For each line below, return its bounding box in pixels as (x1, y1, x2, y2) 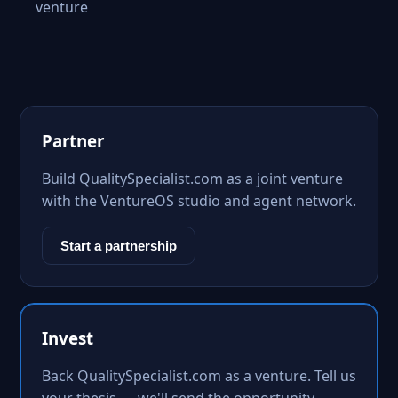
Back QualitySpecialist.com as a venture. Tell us (42, 366, 356, 386)
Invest (42, 327, 93, 349)
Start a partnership (60, 238, 177, 253)
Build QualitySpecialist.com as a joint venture (42, 169, 343, 188)
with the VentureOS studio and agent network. (42, 191, 356, 211)
